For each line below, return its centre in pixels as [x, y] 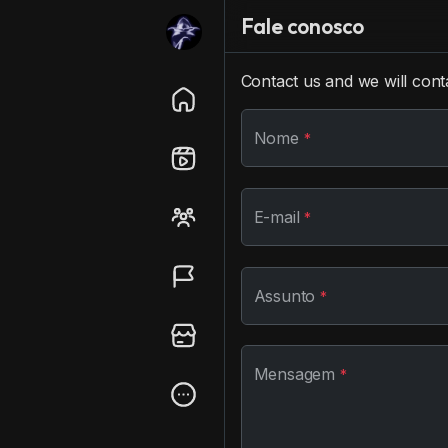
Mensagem [296, 374]
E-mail [279, 216]
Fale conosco [302, 26]
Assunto [286, 295]
